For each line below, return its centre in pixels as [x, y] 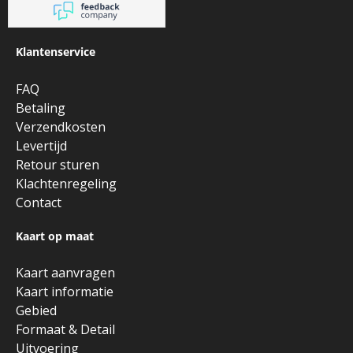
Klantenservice [56, 52]
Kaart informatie [65, 292]
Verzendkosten [61, 126]
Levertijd [41, 145]
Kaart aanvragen [65, 273]
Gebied [36, 311]
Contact [39, 202]
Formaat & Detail [65, 330]
